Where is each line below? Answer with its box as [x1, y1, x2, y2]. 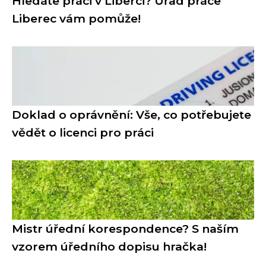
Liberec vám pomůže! [12, 11, 141, 26]
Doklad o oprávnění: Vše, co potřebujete [12, 107, 251, 122]
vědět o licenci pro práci [12, 125, 154, 140]
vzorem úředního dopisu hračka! [12, 239, 207, 254]
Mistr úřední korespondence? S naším [12, 221, 239, 236]
